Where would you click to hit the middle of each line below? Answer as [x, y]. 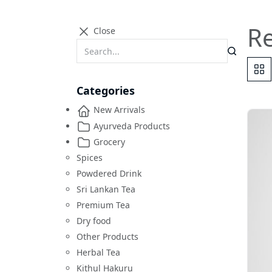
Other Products [107, 236]
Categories [106, 91]
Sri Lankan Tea [106, 189]
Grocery [108, 141]
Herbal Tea [98, 252]
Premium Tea [103, 205]
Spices [90, 158]
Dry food [94, 221]
